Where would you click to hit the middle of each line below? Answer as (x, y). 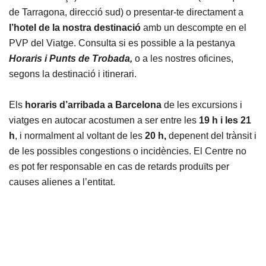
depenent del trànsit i (213, 136)
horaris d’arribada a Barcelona (93, 105)
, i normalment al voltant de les (80, 136)
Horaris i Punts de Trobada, (72, 58)
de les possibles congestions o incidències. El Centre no (128, 151)
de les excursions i (202, 105)
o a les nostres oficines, (184, 58)
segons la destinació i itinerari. (73, 74)
